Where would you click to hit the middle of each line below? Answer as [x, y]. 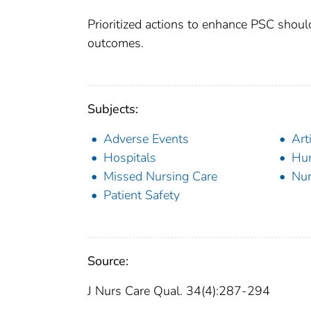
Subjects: [113, 109]
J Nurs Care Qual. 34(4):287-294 [179, 291]
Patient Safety [142, 195]
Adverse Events [146, 139]
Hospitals [130, 158]
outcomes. [116, 43]
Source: [108, 261]
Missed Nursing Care [160, 177]
